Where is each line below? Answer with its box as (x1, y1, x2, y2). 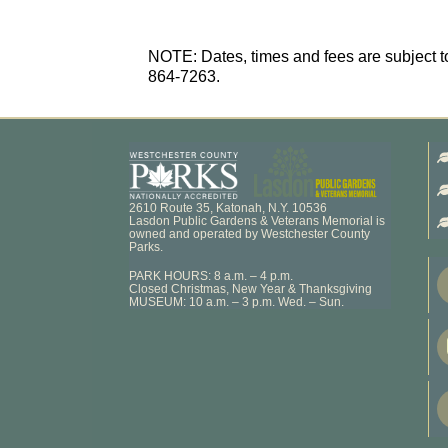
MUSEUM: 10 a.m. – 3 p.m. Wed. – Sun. (129, 294, 345, 309)
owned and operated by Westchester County (129, 226, 371, 241)
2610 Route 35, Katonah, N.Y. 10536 (129, 200, 328, 215)
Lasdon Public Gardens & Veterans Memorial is (129, 213, 386, 228)
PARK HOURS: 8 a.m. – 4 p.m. (129, 268, 294, 283)
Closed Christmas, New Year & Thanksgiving (129, 281, 373, 296)
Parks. (129, 239, 164, 254)
